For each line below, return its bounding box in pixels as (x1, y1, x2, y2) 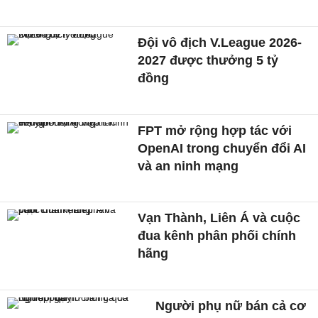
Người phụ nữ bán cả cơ (152, 299, 307, 314)
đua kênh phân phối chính (138, 229, 297, 243)
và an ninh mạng (138, 158, 239, 173)
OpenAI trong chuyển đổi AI (138, 141, 307, 155)
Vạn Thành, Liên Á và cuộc (138, 211, 301, 226)
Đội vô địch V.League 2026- (138, 35, 302, 50)
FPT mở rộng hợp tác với (138, 123, 292, 138)
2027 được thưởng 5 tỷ (138, 53, 279, 67)
